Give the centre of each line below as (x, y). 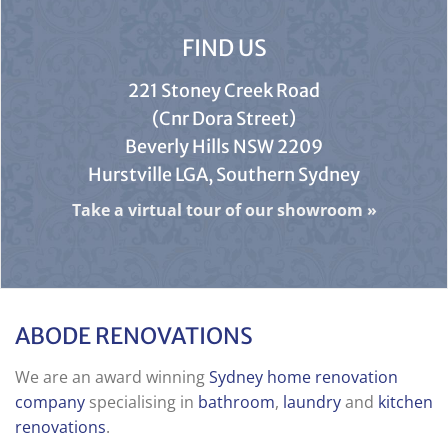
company (50, 401)
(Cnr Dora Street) (224, 118)
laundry (312, 401)
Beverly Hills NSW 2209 (224, 146)
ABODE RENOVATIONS (136, 335)
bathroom (236, 401)
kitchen (405, 401)
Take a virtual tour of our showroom (217, 209)
